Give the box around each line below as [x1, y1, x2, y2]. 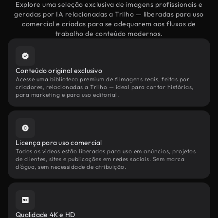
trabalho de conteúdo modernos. [55, 29, 163, 38]
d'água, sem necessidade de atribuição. [16, 163, 126, 170]
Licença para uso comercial [16, 138, 102, 147]
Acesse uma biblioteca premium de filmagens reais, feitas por [16, 75, 189, 83]
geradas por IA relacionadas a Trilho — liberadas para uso [14, 10, 204, 18]
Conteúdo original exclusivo [16, 66, 102, 75]
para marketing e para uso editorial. [16, 91, 119, 98]
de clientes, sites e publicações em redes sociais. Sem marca [16, 155, 184, 163]
